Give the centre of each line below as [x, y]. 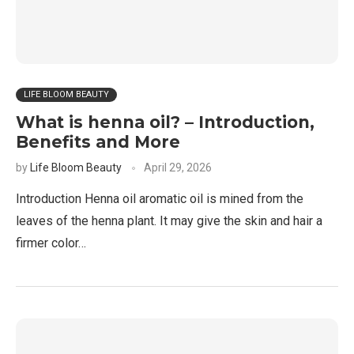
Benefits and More [98, 142]
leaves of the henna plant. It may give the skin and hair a [169, 221]
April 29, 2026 [178, 168]
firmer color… [51, 243]
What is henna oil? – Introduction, [165, 122]
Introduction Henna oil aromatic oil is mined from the [160, 199]
